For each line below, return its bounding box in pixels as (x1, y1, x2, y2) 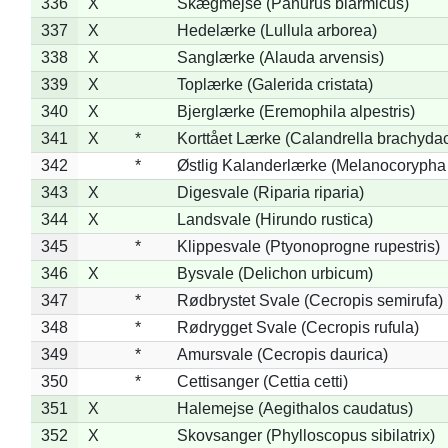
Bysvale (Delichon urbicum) (176, 264, 373, 282)
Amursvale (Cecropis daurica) (176, 345, 388, 363)
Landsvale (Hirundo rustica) (176, 210, 373, 228)
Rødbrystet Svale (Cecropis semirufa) (176, 291, 443, 309)
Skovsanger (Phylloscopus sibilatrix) (176, 426, 435, 444)
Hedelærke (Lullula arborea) (176, 21, 377, 39)
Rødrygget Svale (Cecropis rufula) (176, 318, 419, 336)
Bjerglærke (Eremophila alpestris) (176, 102, 415, 120)
